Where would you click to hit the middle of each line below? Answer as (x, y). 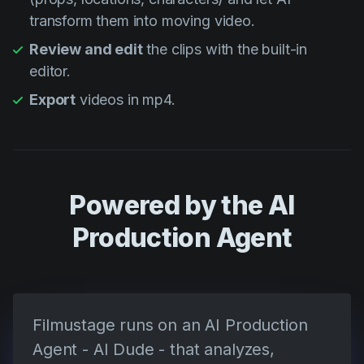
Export (53, 100)
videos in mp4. (126, 100)
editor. (50, 71)
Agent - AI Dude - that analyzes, (154, 350)
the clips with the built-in (225, 50)
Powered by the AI (182, 206)
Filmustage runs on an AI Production (170, 325)
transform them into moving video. (142, 21)
